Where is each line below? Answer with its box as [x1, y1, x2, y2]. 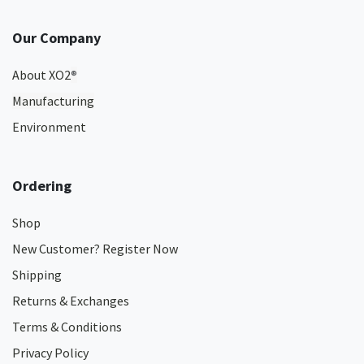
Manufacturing [12, 93, 94, 109]
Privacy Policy [12, 344, 89, 361]
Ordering [12, 176, 71, 195]
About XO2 [12, 67, 71, 83]
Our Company [12, 28, 101, 47]
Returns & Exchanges [12, 292, 132, 309]
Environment [12, 119, 86, 135]
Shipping [12, 266, 62, 283]
